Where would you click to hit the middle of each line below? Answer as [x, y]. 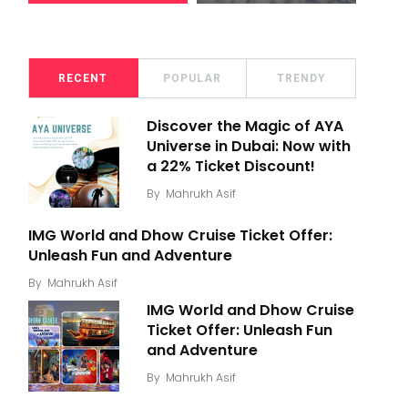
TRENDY [301, 78]
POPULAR [192, 78]
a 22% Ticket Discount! [231, 166]
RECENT [83, 78]
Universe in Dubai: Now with [249, 146]
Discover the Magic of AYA [245, 126]
